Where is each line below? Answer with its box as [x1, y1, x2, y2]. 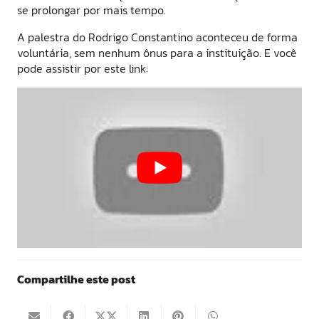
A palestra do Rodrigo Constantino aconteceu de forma [17, 28, 298, 46]
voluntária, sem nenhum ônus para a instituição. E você [17, 43, 297, 61]
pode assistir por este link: [17, 59, 148, 77]
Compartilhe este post [17, 270, 135, 288]
